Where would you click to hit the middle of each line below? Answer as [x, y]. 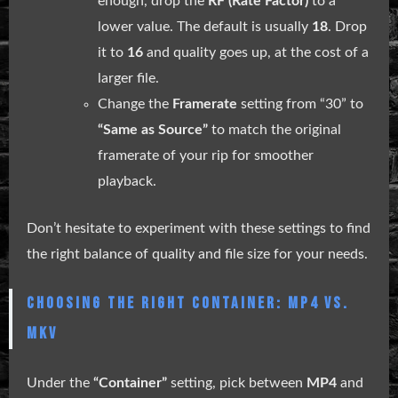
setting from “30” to [300, 103]
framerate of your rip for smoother [206, 155]
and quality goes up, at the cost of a [256, 52]
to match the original [275, 129]
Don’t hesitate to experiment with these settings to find [199, 228]
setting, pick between [237, 382]
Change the [135, 103]
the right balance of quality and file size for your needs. [197, 254]
